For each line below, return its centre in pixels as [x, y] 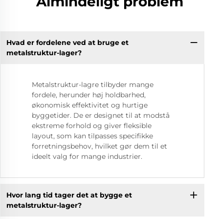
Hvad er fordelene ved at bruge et [67, 42]
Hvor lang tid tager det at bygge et [69, 195]
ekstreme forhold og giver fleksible [92, 126]
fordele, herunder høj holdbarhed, [89, 95]
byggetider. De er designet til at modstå [101, 116]
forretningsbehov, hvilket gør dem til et [99, 146]
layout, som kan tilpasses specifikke [92, 136]
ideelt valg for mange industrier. [87, 157]
